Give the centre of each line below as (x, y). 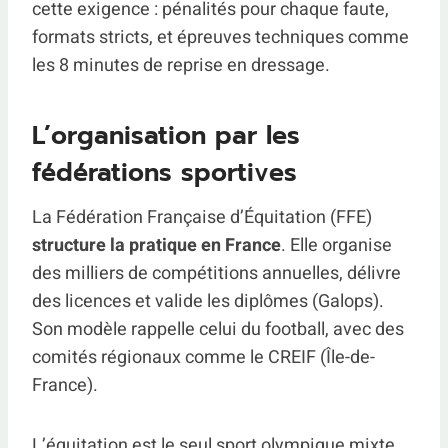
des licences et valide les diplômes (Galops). (208, 301)
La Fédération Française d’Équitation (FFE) (202, 217)
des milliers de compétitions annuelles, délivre (216, 273)
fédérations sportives (164, 172)
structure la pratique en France (156, 245)
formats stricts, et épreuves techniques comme (220, 37)
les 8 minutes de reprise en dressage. (181, 65)
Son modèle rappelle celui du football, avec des (218, 329)
